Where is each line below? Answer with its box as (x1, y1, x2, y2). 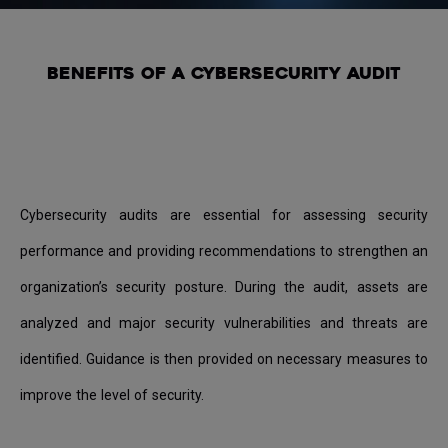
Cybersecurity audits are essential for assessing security (20, 207, 428, 224)
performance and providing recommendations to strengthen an (20, 243, 428, 260)
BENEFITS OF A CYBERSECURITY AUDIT (47, 66, 401, 84)
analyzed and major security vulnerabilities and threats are (20, 315, 428, 332)
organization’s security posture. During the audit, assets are (20, 279, 428, 296)
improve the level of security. (20, 387, 204, 404)
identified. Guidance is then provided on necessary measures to (20, 351, 428, 368)
